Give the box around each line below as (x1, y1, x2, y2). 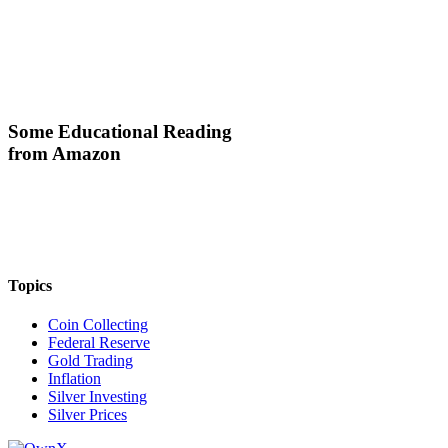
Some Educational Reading (8, 121, 232, 143)
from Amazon (8, 143, 121, 165)
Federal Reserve (48, 334, 150, 352)
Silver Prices (48, 406, 127, 424)
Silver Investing (48, 388, 147, 406)
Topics (8, 277, 52, 295)
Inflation (48, 370, 101, 388)
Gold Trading (48, 352, 133, 370)
